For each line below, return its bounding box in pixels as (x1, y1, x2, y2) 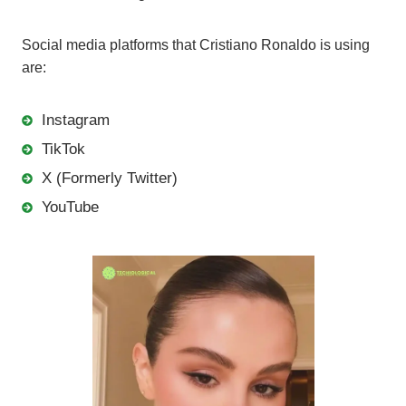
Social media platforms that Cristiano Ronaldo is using (22, 37, 370, 53)
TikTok (42, 140, 85, 159)
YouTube (42, 198, 99, 217)
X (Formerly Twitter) (42, 169, 178, 188)
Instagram (42, 111, 110, 130)
